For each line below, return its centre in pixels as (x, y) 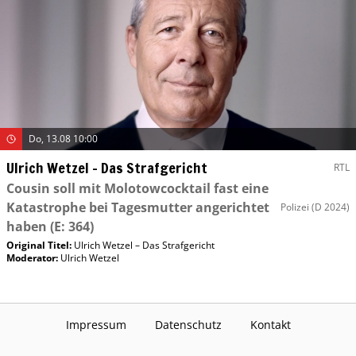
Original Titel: (40, 245)
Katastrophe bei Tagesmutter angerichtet (138, 207)
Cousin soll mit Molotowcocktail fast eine (137, 188)
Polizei (295, 207)
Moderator (31, 257)
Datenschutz (188, 324)
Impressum (96, 324)
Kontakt (270, 324)
